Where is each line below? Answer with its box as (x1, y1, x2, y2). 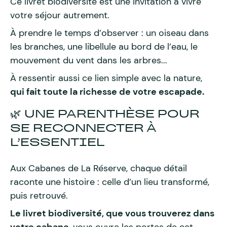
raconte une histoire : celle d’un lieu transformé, (10, 176, 209, 188)
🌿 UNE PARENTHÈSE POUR (10, 106, 200, 122)
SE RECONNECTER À (10, 120, 156, 136)
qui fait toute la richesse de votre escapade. (10, 86, 204, 98)
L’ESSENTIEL (10, 134, 105, 150)
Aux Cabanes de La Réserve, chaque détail (10, 162, 187, 174)
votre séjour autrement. (10, 9, 109, 21)
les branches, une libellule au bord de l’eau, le (10, 41, 198, 53)
